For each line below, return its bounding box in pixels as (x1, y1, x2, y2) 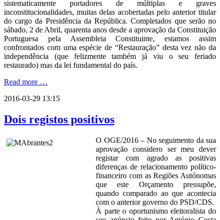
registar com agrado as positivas (96, 153, 216, 162)
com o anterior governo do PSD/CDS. (96, 197, 214, 206)
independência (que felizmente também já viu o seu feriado (4, 52, 216, 61)
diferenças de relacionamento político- (96, 162, 216, 171)
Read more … (4, 78, 48, 86)
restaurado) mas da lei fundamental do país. (4, 61, 137, 70)
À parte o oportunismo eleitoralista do (96, 206, 216, 215)
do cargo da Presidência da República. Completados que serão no (4, 17, 216, 26)
